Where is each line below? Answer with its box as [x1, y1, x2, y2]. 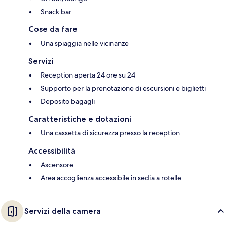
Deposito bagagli [41, 97, 95, 106]
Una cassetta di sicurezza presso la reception [41, 128, 180, 138]
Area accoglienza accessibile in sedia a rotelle [41, 173, 181, 183]
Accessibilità [28, 146, 75, 156]
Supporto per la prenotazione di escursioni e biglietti [41, 84, 206, 93]
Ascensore [41, 160, 73, 170]
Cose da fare [28, 24, 78, 34]
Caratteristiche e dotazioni [28, 114, 131, 124]
